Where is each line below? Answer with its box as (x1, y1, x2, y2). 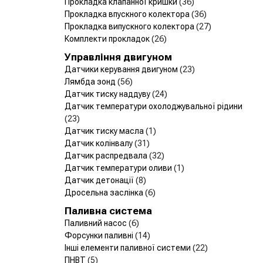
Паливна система (65, 204, 152, 217)
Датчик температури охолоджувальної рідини (65, 101, 242, 111)
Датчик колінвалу (65, 138, 134, 148)
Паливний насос (65, 218, 129, 228)
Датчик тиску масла (65, 126, 146, 136)
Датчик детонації (65, 175, 136, 185)
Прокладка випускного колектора (65, 21, 196, 31)
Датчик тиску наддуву (65, 89, 152, 99)
